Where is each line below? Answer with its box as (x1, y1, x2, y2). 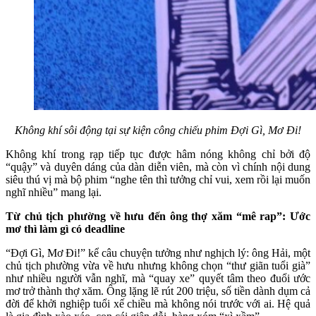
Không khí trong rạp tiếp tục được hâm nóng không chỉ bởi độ (6, 147, 310, 160)
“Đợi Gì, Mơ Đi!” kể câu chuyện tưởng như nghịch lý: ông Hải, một (6, 246, 310, 259)
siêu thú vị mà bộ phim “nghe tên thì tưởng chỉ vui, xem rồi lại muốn (6, 173, 310, 186)
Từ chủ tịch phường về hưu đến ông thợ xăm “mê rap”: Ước (6, 209, 310, 222)
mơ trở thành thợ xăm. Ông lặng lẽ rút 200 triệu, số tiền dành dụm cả (6, 284, 310, 297)
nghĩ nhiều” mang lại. (6, 186, 102, 198)
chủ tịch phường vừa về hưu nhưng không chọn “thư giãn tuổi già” (6, 259, 310, 272)
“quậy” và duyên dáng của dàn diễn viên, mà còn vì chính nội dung (6, 160, 310, 173)
